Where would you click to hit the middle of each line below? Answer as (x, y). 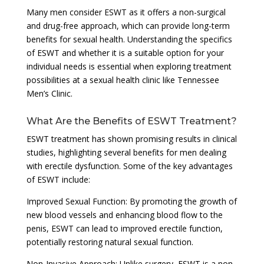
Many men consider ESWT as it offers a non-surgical (126, 12)
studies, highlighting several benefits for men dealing (126, 152)
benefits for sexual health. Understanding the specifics (129, 39)
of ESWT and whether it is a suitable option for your (125, 52)
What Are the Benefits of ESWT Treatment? (131, 121)
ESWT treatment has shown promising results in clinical (131, 138)
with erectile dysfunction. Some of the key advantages (129, 166)
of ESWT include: (58, 179)
